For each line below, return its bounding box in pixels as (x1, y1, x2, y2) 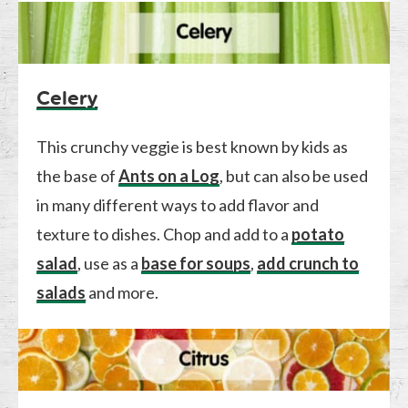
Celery (36, 86, 98, 109)
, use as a (77, 252, 142, 273)
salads (36, 281, 87, 302)
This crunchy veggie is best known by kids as (36, 136, 349, 157)
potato (291, 223, 345, 244)
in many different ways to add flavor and (36, 194, 320, 215)
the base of (36, 165, 119, 186)
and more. (86, 281, 159, 302)
